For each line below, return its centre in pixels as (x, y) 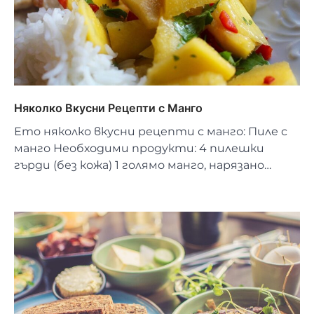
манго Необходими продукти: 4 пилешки (139, 148)
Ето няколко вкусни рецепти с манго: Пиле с (151, 131)
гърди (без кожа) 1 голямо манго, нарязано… (143, 165)
